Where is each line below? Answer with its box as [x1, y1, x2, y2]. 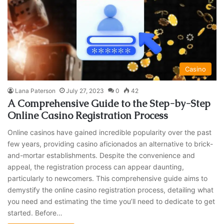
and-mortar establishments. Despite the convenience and [7, 150, 195, 159]
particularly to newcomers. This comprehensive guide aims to [7, 173, 208, 182]
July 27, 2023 [66, 86, 104, 94]
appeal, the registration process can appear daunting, [7, 162, 184, 171]
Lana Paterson [15, 86, 56, 94]
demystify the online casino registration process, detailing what [7, 185, 214, 194]
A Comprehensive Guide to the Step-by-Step [7, 96, 211, 110]
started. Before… [7, 208, 63, 217]
